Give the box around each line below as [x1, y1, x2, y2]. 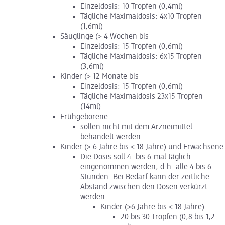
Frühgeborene [60, 113, 108, 121]
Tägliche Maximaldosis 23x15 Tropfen [80, 92, 203, 101]
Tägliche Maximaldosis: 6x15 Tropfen [80, 52, 202, 61]
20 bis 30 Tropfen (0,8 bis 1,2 [121, 213, 215, 221]
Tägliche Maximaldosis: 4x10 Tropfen [80, 12, 202, 21]
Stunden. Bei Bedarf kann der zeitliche [80, 173, 209, 181]
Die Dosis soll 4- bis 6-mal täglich [80, 153, 191, 161]
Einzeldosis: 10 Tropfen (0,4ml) [80, 2, 183, 11]
